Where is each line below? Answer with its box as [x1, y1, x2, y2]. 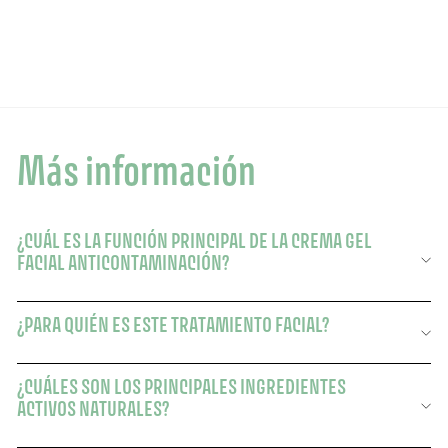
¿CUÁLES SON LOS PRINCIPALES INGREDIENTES [17, 375, 346, 399]
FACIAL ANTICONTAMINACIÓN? [17, 251, 229, 275]
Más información [17, 146, 256, 194]
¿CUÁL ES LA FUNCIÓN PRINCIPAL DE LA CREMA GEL [17, 229, 372, 253]
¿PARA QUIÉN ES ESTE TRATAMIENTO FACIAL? [17, 313, 329, 337]
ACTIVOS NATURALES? [17, 397, 169, 421]
